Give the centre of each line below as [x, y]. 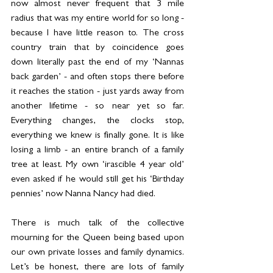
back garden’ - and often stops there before [97, 78]
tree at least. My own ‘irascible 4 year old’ [97, 165]
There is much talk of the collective [97, 224]
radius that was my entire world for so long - [97, 19]
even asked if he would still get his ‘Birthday [97, 180]
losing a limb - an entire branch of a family [97, 151]
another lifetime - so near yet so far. [97, 107]
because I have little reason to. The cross [97, 34]
